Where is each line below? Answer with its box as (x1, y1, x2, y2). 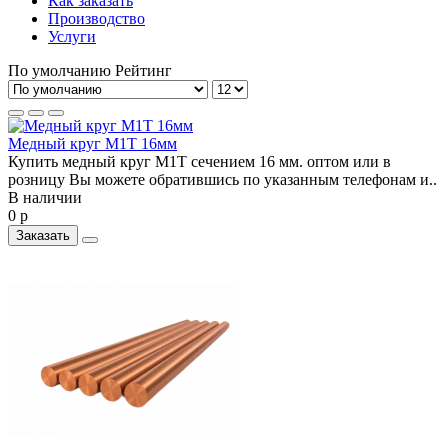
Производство (48, 9, 145, 27)
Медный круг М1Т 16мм (8, 134, 177, 152)
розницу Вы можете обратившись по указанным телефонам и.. (8, 170, 437, 188)
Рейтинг (115, 61, 172, 79)
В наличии (8, 188, 82, 206)
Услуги (48, 27, 96, 45)
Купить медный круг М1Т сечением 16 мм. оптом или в (8, 152, 391, 170)
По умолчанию (8, 61, 111, 79)
